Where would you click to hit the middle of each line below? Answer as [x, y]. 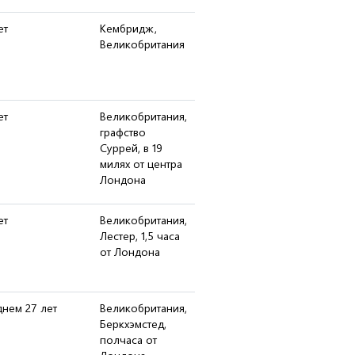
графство [123, 132]
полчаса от [128, 340]
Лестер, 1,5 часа [140, 236]
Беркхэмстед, [133, 324]
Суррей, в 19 [131, 148]
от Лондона [130, 252]
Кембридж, [128, 28]
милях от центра [141, 164]
